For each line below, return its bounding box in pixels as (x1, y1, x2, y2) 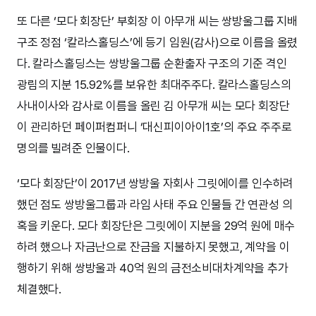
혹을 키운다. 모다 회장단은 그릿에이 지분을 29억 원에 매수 (17, 218, 296, 233)
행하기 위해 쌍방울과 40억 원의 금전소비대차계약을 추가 (17, 260, 288, 275)
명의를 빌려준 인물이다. (17, 140, 130, 155)
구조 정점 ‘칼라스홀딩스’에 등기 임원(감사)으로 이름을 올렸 (17, 35, 298, 49)
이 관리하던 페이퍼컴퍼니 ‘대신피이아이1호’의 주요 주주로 (17, 119, 292, 134)
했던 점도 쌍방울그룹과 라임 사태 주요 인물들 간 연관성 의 (17, 197, 293, 212)
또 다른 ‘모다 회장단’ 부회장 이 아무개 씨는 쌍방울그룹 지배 (17, 13, 298, 28)
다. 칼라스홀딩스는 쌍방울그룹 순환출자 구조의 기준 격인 (17, 56, 287, 71)
